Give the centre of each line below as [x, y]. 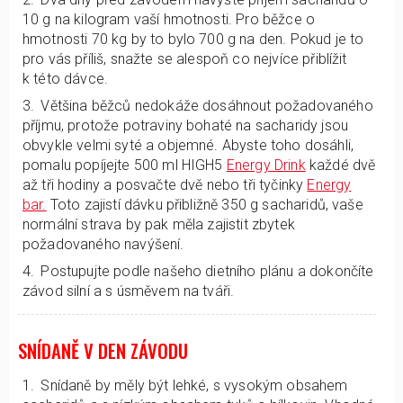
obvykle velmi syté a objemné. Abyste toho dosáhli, [188, 145]
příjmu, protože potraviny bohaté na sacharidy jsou [186, 125]
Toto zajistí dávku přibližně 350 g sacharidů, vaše [205, 205]
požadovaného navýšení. [103, 244]
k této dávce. [66, 79]
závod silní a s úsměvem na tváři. [129, 291]
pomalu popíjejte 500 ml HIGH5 [125, 165]
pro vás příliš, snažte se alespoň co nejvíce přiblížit [185, 59]
